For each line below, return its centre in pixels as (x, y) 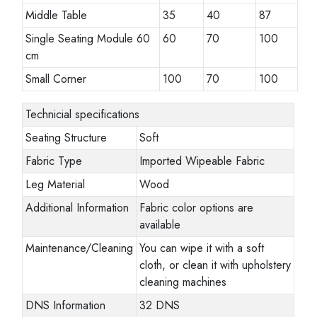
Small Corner (56, 79)
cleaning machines (183, 282)
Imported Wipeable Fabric (202, 161)
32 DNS (160, 305)
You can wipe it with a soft (202, 248)
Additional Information (77, 207)
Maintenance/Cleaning (80, 248)
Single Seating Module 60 (88, 38)
